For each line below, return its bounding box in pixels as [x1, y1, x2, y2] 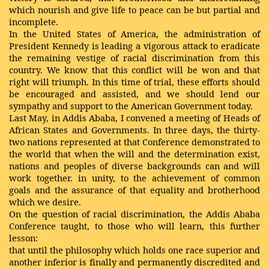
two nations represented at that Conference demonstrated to [9, 136, 260, 148]
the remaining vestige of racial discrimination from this [9, 52, 260, 64]
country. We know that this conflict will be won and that [9, 64, 260, 76]
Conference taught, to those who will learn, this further [9, 220, 260, 232]
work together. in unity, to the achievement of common [9, 172, 260, 184]
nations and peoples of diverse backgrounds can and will [9, 160, 260, 172]
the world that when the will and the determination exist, [9, 148, 260, 160]
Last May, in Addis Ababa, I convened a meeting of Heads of [9, 112, 260, 124]
